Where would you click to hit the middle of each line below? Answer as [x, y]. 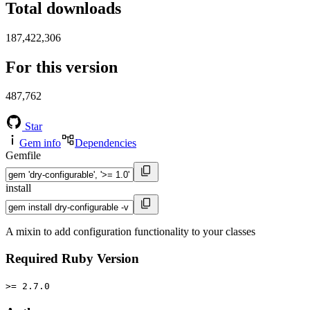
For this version [62, 67]
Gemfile [23, 156]
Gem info [40, 143]
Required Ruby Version [72, 259]
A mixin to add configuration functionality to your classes [130, 232]
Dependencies [106, 143]
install [18, 188]
